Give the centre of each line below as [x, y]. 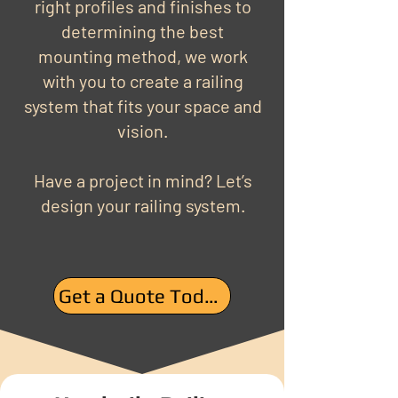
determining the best [143, 31]
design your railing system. [143, 205]
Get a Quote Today [211, 296]
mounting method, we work [143, 56]
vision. [143, 131]
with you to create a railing [143, 81]
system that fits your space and [143, 106]
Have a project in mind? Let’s [143, 180]
